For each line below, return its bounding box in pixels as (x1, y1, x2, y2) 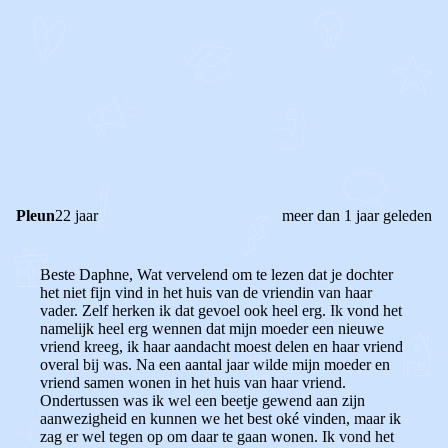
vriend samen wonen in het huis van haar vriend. (40, 374, 346, 391)
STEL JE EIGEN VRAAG (32, 22, 216, 39)
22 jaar (55, 207, 98, 224)
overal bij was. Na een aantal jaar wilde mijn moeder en (40, 356, 390, 373)
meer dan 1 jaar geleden (282, 207, 432, 224)
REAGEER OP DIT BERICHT (32, 81, 260, 101)
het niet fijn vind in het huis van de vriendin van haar (40, 284, 372, 301)
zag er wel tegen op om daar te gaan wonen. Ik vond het (40, 428, 394, 445)
